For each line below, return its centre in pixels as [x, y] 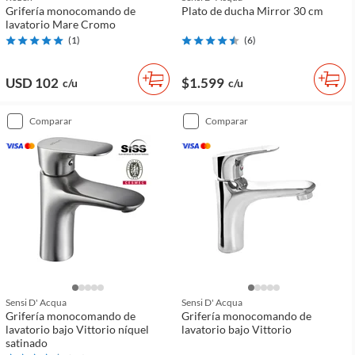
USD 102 [32, 83]
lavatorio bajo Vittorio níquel [77, 330]
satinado [27, 343]
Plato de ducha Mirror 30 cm [252, 11]
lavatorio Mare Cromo [61, 25]
